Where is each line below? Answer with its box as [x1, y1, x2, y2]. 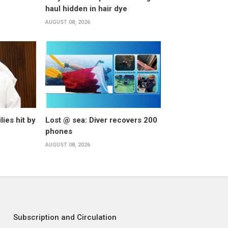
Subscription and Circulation [13, 213, 117, 222]
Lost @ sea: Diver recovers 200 [45, 116, 157, 125]
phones [45, 127, 72, 136]
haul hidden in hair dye [45, 4, 127, 13]
